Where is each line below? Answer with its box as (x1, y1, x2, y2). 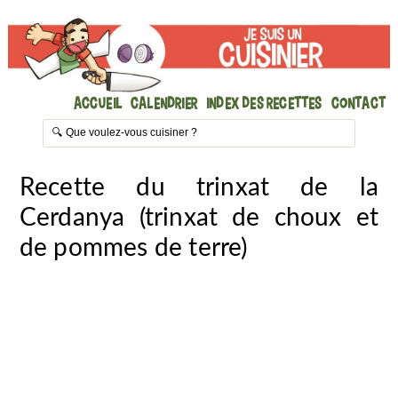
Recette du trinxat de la (19, 175, 379, 201)
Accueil (73, 94, 123, 112)
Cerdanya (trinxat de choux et (19, 205, 379, 231)
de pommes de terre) (19, 235, 248, 261)
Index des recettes (206, 94, 322, 112)
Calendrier (131, 94, 198, 112)
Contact (330, 94, 386, 112)
